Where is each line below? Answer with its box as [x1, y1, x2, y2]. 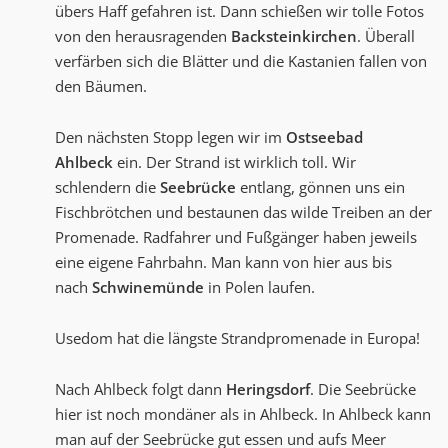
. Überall [357, 26, 415, 47]
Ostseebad [286, 127, 363, 148]
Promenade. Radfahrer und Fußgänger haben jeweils [55, 227, 417, 248]
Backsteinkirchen [231, 26, 357, 47]
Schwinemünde [92, 277, 204, 298]
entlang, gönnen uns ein [236, 177, 405, 198]
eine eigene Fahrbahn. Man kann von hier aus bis [55, 252, 392, 273]
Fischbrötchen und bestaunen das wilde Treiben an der [55, 202, 432, 223]
